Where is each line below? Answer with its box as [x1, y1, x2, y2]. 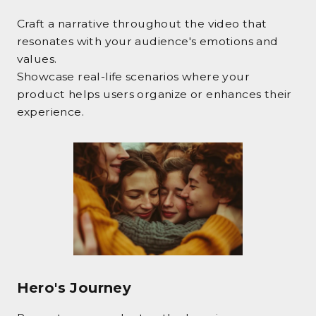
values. [16, 51, 57, 66]
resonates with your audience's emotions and [16, 34, 279, 48]
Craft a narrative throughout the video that [16, 16, 267, 30]
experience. [16, 104, 84, 119]
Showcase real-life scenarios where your [16, 69, 250, 83]
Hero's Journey [16, 279, 132, 296]
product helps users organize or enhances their [16, 87, 292, 101]
